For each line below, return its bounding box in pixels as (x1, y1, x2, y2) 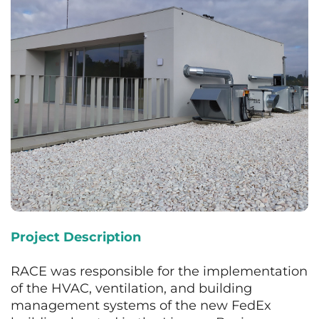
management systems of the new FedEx (11, 298, 271, 313)
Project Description (11, 229, 141, 245)
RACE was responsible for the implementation (11, 263, 308, 279)
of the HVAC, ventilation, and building (11, 281, 252, 296)
